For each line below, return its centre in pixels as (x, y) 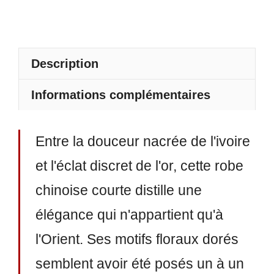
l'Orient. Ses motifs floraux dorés (137, 240)
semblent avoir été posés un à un (139, 264)
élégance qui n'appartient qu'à (129, 215)
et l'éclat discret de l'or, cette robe (139, 166)
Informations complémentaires (121, 95)
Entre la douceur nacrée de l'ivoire (143, 142)
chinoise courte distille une (118, 191)
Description (65, 64)
